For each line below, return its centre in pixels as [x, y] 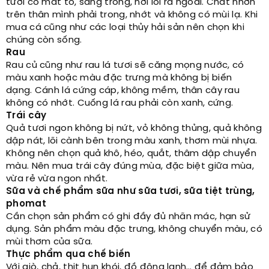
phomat [26, 204]
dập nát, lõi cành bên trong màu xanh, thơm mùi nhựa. [132, 141]
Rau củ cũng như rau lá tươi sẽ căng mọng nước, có [125, 65]
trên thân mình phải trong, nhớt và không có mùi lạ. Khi [132, 15]
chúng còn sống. [44, 40]
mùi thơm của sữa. [50, 242]
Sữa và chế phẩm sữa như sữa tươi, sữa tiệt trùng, [131, 192]
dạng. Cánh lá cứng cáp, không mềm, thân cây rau [123, 91]
